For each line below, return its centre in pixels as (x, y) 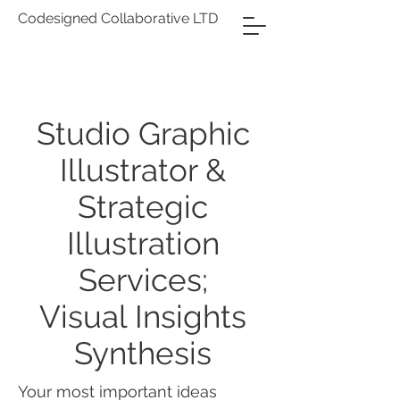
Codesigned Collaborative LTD (118, 18)
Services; (143, 280)
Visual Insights (143, 317)
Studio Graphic (143, 133)
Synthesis (143, 353)
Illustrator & (143, 170)
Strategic (143, 207)
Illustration (143, 243)
